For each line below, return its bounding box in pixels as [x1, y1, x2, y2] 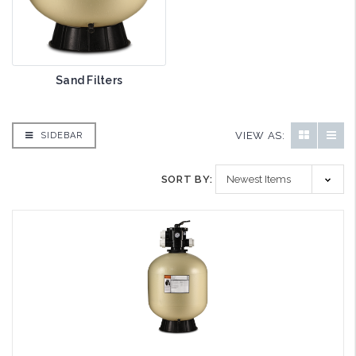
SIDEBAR [37, 130, 83, 141]
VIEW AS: [235, 129, 285, 141]
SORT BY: [161, 173, 213, 186]
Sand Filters [56, 74, 122, 87]
